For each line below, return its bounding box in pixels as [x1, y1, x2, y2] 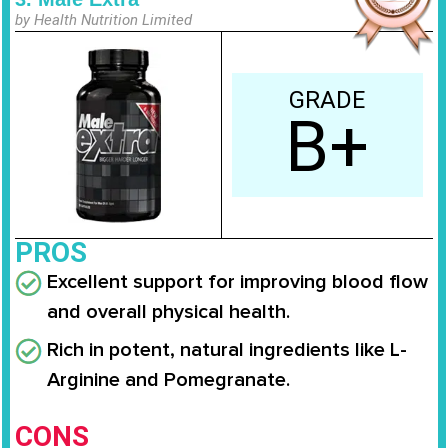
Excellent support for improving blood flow [47, 269, 428, 294]
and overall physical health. [47, 299, 290, 324]
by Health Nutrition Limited [15, 10, 192, 29]
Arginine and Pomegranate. [47, 367, 290, 392]
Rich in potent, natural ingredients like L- [47, 337, 407, 362]
